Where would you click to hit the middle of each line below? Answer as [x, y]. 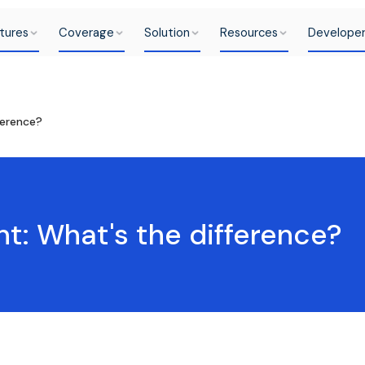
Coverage [86, 33]
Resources [248, 33]
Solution [167, 33]
